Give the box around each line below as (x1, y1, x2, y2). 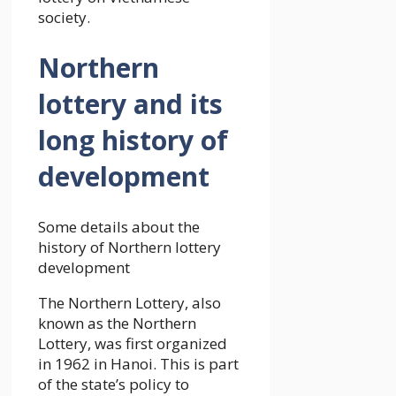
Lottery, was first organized (38, 333, 227, 354)
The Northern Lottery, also (38, 293, 221, 314)
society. (38, 7, 90, 28)
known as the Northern (38, 313, 196, 334)
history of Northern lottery (38, 237, 221, 258)
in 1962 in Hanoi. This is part (38, 354, 239, 375)
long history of (38, 122, 228, 159)
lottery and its (38, 86, 223, 123)
